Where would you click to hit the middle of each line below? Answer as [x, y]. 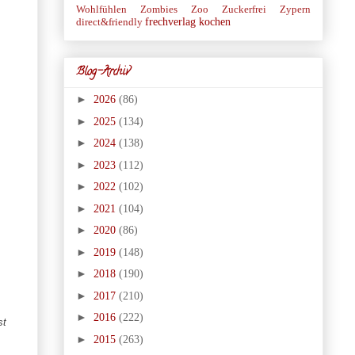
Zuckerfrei [244, 9]
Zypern [295, 9]
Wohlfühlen [101, 9]
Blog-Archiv [103, 73]
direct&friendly [109, 22]
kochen [214, 21]
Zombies [158, 9]
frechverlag [170, 21]
